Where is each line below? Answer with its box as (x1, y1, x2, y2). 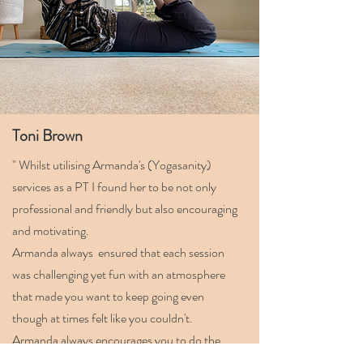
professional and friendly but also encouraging (12, 199, 237, 218)
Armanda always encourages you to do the (12, 331, 220, 349)
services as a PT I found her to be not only (12, 177, 216, 196)
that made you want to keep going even (12, 287, 204, 305)
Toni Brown (12, 124, 83, 147)
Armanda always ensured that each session (12, 243, 224, 262)
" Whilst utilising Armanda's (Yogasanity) (12, 156, 211, 174)
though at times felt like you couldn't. (12, 309, 193, 327)
